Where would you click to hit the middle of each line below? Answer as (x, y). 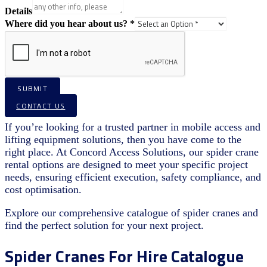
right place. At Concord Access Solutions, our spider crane (132, 152)
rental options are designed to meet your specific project (126, 165)
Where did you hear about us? (67, 24)
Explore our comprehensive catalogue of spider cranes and (131, 213)
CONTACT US (41, 105)
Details (18, 11)
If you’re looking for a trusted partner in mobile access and (133, 127)
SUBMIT (33, 88)
